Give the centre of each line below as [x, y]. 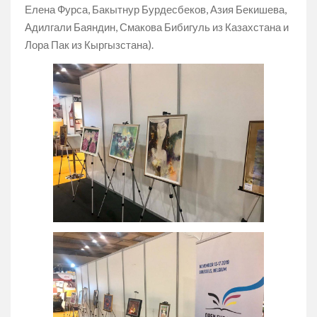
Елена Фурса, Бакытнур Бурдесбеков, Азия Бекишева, [156, 10]
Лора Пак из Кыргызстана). [89, 45]
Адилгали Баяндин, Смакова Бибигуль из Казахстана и [157, 27]
